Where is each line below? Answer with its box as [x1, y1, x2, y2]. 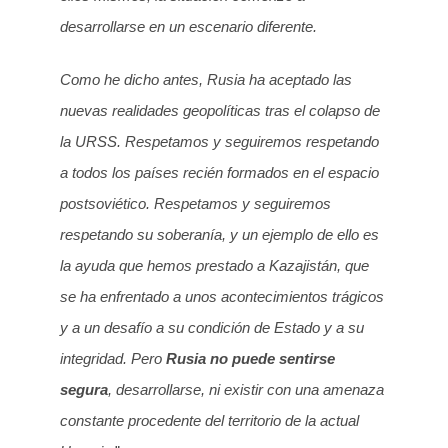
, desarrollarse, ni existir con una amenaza [108, 381, 384, 399]
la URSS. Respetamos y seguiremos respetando [60, 133, 379, 151]
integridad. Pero [60, 350, 166, 368]
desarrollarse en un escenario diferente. [60, 17, 317, 35]
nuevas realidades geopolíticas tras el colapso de [60, 102, 380, 120]
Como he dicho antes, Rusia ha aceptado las [60, 71, 352, 89]
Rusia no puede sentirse [166, 350, 335, 368]
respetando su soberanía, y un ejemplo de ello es [60, 226, 379, 244]
